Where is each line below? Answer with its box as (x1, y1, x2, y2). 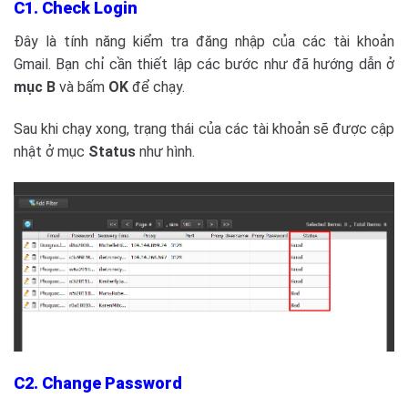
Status (88, 143, 136, 161)
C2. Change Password (14, 372, 182, 393)
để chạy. (128, 78, 185, 97)
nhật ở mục (14, 143, 88, 161)
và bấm (56, 78, 108, 97)
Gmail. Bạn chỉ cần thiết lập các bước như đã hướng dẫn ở (14, 56, 394, 74)
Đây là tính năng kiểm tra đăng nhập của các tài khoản (14, 33, 394, 51)
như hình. (136, 143, 195, 161)
